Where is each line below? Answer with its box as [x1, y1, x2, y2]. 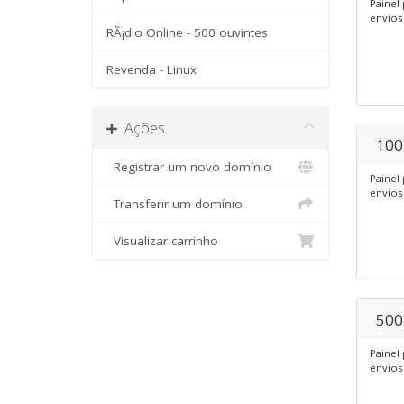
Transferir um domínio [106, 196, 243, 212]
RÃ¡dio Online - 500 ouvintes [106, 24, 268, 41]
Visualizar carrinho [106, 233, 218, 249]
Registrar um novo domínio [106, 159, 271, 175]
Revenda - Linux [106, 61, 197, 78]
